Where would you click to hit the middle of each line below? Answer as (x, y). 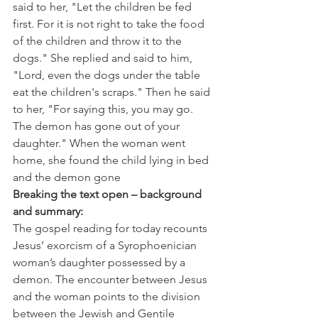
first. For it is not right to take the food (110, 24)
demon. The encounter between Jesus (111, 280)
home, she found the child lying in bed (112, 160)
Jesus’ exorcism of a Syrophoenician (106, 246)
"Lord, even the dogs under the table (108, 75)
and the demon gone (67, 177)
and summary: (48, 212)
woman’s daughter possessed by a (100, 263)
